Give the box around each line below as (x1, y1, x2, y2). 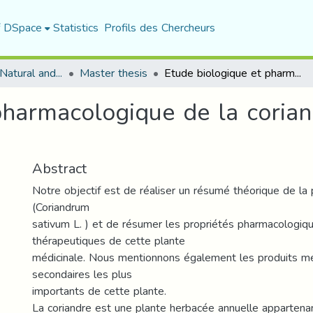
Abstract (32, 155, 87, 182)
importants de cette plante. (32, 280, 166, 302)
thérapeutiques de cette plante (32, 230, 185, 252)
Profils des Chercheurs (103, 17, 215, 38)
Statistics (52, 17, 99, 38)
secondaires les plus (32, 263, 132, 285)
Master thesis (80, 62, 147, 84)
